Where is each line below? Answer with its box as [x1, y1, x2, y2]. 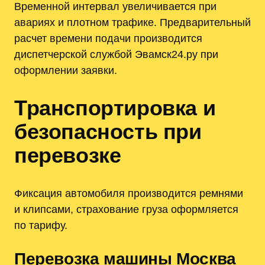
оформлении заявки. [14, 64, 117, 77]
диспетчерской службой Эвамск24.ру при [14, 48, 218, 61]
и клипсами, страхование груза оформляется [14, 202, 238, 215]
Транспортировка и [14, 95, 216, 120]
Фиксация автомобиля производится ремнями [14, 186, 243, 199]
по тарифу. [14, 218, 67, 231]
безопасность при [14, 119, 202, 144]
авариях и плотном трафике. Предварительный [14, 16, 251, 29]
